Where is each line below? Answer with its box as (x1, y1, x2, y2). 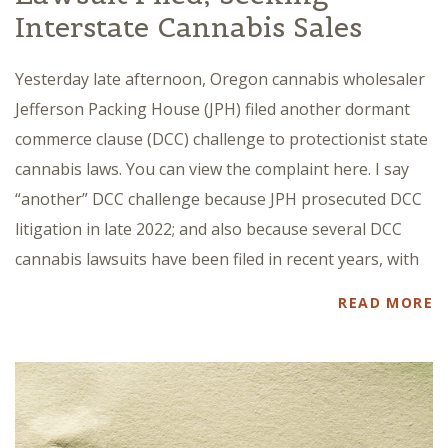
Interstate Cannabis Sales (15, 9, 362, 46)
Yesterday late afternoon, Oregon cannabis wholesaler (15, 68, 425, 91)
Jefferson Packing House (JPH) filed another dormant (15, 98, 410, 121)
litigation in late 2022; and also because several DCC (15, 218, 402, 241)
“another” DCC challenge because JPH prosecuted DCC (15, 188, 422, 211)
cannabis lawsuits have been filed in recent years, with (15, 248, 419, 271)
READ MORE (338, 293, 433, 313)
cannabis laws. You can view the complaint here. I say (15, 158, 409, 181)
